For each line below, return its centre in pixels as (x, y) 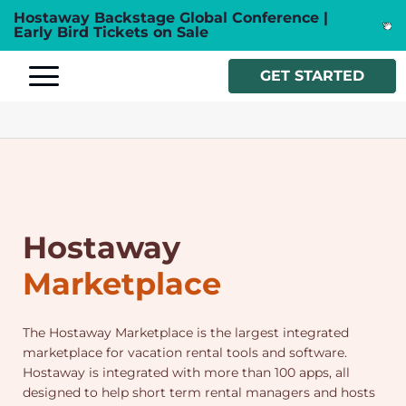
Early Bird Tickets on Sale (111, 32)
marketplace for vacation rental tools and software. (185, 352)
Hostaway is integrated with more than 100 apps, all (186, 372)
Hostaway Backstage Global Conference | (171, 18)
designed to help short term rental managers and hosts (199, 392)
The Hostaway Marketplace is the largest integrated (186, 332)
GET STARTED (312, 76)
